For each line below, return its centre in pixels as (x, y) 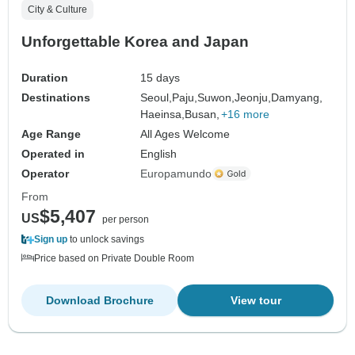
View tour (256, 300)
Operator (45, 173)
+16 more (246, 114)
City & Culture (57, 9)
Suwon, (216, 97)
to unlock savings (106, 239)
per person (126, 219)
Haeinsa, (163, 114)
